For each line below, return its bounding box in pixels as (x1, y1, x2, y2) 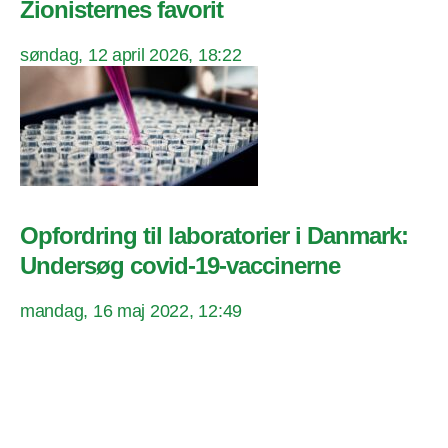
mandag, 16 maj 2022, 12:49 (20, 301, 242, 322)
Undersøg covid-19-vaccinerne (20, 252, 341, 280)
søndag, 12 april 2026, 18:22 (20, 45, 242, 66)
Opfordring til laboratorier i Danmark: (20, 222, 409, 250)
